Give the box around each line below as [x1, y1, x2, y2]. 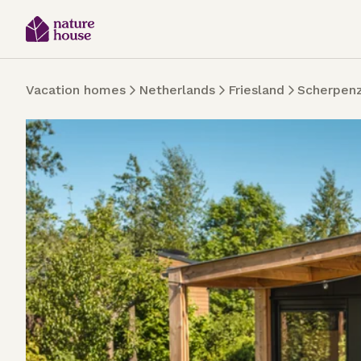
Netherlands [139, 82, 215, 98]
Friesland [228, 82, 284, 98]
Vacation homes [26, 82, 126, 98]
